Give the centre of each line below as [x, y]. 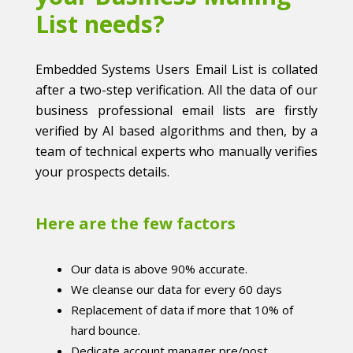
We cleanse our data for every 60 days [176, 290]
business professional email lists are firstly [176, 111]
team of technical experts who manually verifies [176, 152]
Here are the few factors [136, 224]
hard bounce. [106, 331]
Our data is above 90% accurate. [159, 269]
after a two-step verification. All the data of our [176, 90]
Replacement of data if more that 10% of [182, 310]
